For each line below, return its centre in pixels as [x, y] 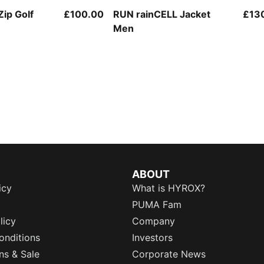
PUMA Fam [157, 204]
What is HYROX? [169, 188]
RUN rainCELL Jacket [162, 14]
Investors [152, 237]
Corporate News [169, 254]
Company [154, 221]
